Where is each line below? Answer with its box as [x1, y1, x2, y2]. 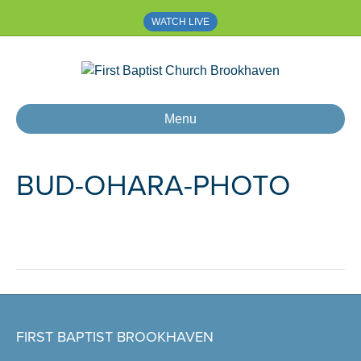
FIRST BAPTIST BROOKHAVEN [16, 328, 214, 346]
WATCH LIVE [151, 16, 210, 27]
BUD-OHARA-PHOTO [16, 168, 291, 204]
